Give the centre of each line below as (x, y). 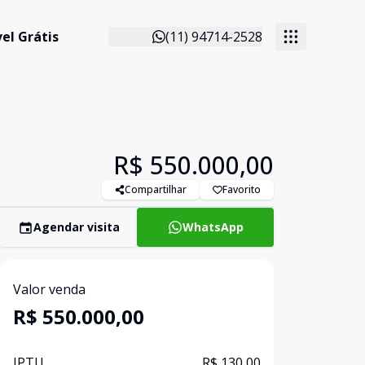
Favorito (242, 189)
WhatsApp (213, 227)
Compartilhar (156, 189)
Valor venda (49, 289)
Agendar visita (76, 227)
